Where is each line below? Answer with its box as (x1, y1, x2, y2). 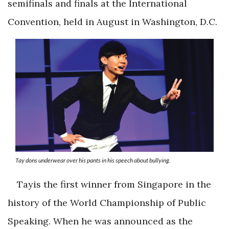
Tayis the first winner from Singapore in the (17, 178, 211, 190)
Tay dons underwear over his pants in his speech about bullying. (15, 156, 171, 164)
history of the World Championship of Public (8, 196, 206, 209)
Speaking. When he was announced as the (8, 215, 193, 227)
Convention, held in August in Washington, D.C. (8, 16, 217, 28)
